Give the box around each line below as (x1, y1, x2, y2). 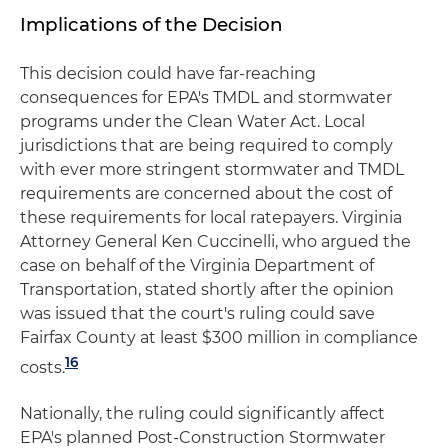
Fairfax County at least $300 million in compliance (20, 327, 418, 347)
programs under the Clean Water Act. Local (20, 111, 365, 131)
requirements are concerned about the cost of (20, 183, 392, 203)
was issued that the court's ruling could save (20, 303, 375, 323)
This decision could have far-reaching (20, 63, 316, 83)
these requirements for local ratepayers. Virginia (20, 207, 402, 227)
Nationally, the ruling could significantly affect (20, 404, 385, 424)
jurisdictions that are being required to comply (20, 135, 393, 155)
